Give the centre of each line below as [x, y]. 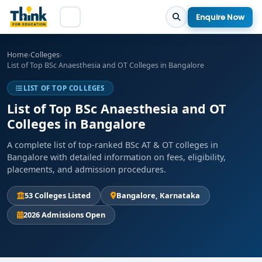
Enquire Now [220, 17]
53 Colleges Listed [58, 195]
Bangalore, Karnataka [158, 195]
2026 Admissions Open [64, 215]
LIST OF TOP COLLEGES [64, 88]
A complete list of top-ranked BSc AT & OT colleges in [113, 145]
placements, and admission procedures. [87, 169]
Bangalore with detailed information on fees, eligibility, [116, 157]
